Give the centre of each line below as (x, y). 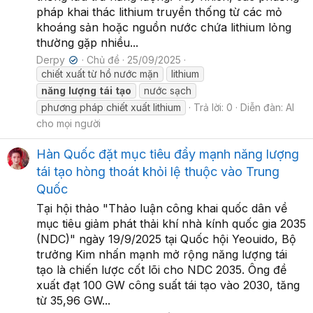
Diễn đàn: (263, 107)
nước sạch (168, 90)
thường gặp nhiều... (87, 43)
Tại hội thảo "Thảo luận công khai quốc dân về (162, 209)
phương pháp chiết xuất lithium (111, 107)
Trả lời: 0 (213, 107)
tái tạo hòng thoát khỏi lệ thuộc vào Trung (158, 172)
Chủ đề (103, 60)
